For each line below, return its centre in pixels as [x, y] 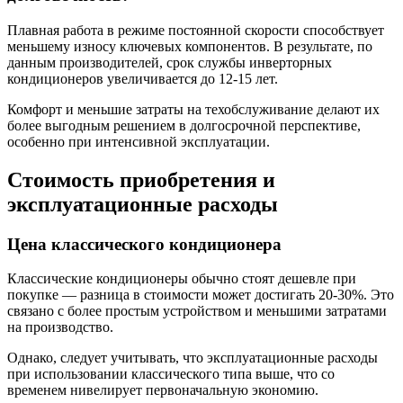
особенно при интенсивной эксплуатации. [139, 141]
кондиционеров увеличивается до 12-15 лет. [143, 78]
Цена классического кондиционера [144, 244]
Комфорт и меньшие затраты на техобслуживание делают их [193, 109]
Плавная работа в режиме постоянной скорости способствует [196, 30]
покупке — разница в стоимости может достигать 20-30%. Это [201, 295]
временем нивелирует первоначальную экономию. [163, 390]
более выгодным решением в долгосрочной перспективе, [184, 125]
